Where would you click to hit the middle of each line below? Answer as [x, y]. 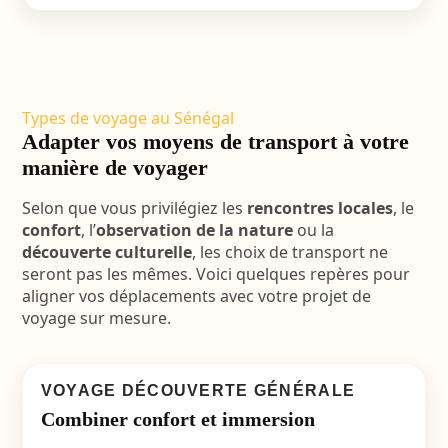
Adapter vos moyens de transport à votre [215, 141]
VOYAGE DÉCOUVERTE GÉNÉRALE [198, 390]
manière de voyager [114, 167]
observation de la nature [194, 230]
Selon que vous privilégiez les [134, 208]
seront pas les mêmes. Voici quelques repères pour [215, 274]
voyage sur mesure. [96, 318]
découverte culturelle [106, 252]
